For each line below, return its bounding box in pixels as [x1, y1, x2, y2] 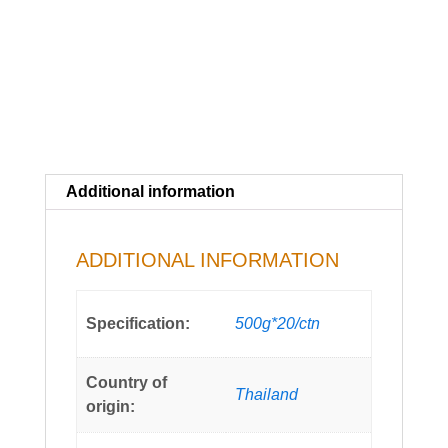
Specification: [86, 315, 191, 333]
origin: [86, 398, 136, 416]
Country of [86, 374, 168, 392]
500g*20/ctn [235, 315, 321, 333]
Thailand [235, 386, 299, 404]
